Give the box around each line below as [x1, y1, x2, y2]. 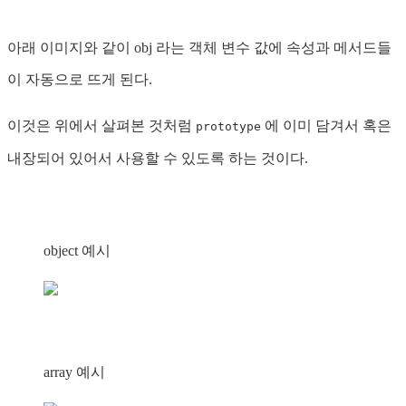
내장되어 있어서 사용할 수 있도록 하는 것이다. [7, 150, 308, 167]
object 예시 [43, 243, 111, 259]
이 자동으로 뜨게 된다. [7, 72, 152, 88]
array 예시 [43, 364, 105, 381]
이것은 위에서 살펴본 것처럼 [7, 118, 196, 134]
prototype [196, 120, 261, 134]
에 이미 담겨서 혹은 [261, 118, 391, 134]
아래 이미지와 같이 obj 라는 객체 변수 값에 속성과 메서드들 [7, 40, 391, 56]
